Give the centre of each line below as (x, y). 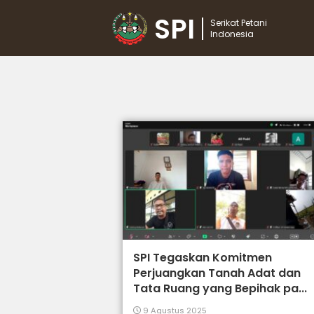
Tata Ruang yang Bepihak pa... (220, 289)
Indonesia (232, 34)
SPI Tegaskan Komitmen (203, 258)
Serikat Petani (239, 23)
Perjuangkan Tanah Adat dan (217, 273)
